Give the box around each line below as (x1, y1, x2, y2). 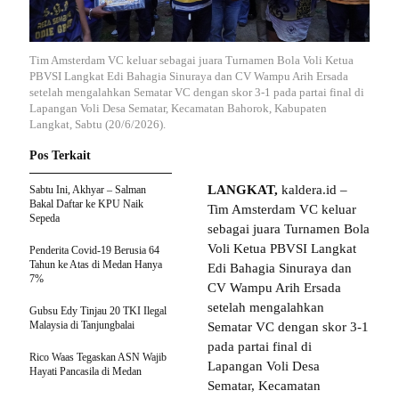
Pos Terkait (29, 148, 91, 162)
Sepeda (29, 211, 60, 224)
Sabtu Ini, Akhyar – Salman (29, 183, 146, 196)
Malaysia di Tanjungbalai (29, 318, 134, 331)
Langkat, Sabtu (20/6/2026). (29, 117, 166, 131)
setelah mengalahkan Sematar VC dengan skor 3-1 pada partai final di (29, 85, 364, 99)
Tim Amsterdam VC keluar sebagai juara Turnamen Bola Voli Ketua (29, 53, 354, 67)
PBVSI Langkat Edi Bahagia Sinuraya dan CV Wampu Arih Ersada (29, 69, 348, 83)
